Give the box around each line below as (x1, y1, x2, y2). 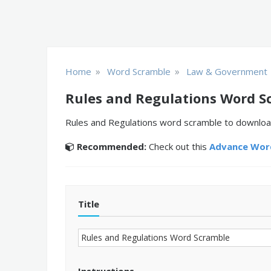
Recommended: (77, 140, 146, 152)
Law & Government (186, 65, 267, 77)
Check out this (146, 140, 209, 152)
